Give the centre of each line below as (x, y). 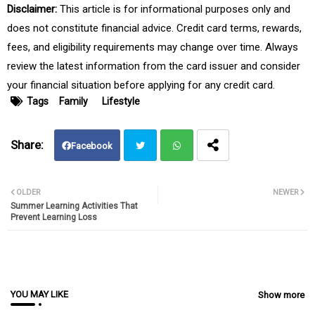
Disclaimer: (32, 9)
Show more (281, 295)
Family (73, 102)
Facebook (92, 146)
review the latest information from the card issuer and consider (154, 66)
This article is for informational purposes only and (174, 9)
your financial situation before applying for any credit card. (141, 85)
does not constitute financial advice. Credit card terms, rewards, (154, 28)
